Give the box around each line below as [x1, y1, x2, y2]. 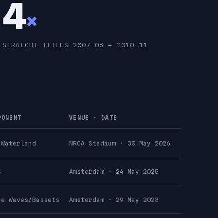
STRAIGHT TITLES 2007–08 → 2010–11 [2, 43, 148, 52]
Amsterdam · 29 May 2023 [69, 198, 159, 206]
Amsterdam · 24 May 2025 [69, 170, 159, 178]
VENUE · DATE [69, 117, 118, 124]
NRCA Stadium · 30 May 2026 [69, 142, 170, 150]
